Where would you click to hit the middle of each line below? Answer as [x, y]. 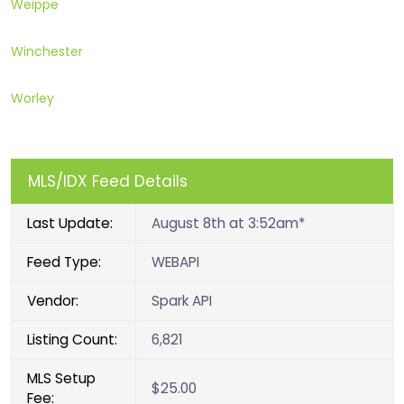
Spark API [182, 301]
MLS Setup [62, 379]
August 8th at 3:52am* [229, 224]
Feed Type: [64, 262]
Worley [32, 98]
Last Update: [70, 224]
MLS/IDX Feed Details [108, 182]
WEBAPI [176, 262]
